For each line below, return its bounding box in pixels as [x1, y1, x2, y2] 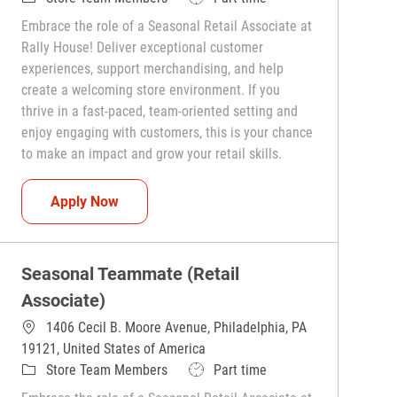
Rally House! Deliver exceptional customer [21, 39, 264, 57]
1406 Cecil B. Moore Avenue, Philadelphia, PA [46, 319, 307, 337]
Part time [214, 362, 268, 379]
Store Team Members [46, 362, 168, 379]
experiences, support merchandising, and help [21, 60, 284, 78]
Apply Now [51, 192, 120, 210]
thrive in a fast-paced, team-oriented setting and [21, 103, 299, 121]
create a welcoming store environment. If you [21, 82, 281, 99]
